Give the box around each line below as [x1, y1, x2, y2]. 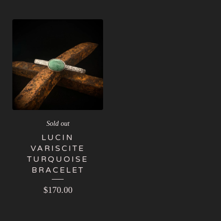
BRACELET [31, 165, 84, 175]
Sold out [46, 119, 70, 127]
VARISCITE [31, 143, 85, 153]
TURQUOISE [27, 154, 88, 164]
